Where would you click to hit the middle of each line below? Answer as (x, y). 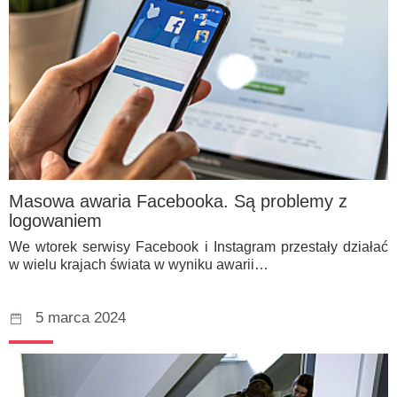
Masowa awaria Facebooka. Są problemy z (178, 201)
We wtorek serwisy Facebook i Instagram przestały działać (198, 246)
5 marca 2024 (81, 317)
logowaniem (55, 220)
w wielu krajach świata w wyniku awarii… (139, 264)
